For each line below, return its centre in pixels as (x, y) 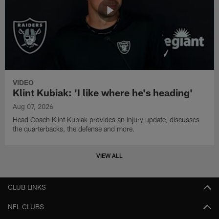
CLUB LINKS (27, 187)
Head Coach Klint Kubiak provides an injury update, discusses (106, 120)
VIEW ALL (109, 155)
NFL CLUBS (26, 207)
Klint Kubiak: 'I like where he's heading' (103, 93)
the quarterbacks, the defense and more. (74, 129)
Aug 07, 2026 (33, 107)
